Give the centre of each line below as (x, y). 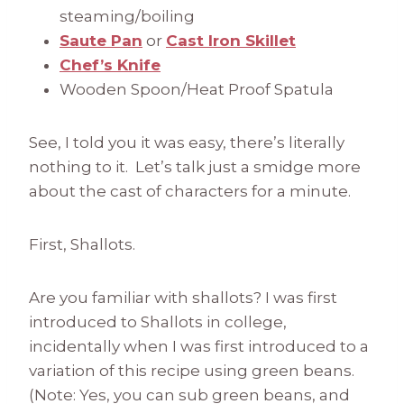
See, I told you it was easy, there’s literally (187, 143)
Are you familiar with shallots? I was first (183, 298)
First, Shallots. (82, 245)
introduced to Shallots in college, (158, 322)
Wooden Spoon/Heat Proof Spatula (197, 90)
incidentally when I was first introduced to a (199, 347)
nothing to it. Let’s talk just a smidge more (195, 167)
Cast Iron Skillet (231, 41)
